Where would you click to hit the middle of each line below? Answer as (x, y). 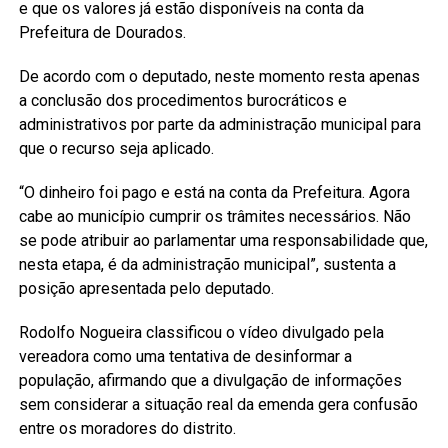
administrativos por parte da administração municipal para (219, 124)
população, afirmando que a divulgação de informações (210, 380)
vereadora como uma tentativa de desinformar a (185, 356)
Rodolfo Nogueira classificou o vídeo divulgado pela (201, 332)
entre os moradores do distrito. (127, 428)
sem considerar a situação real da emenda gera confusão (218, 404)
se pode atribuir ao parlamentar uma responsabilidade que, (223, 240)
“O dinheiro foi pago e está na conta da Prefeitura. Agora (214, 192)
